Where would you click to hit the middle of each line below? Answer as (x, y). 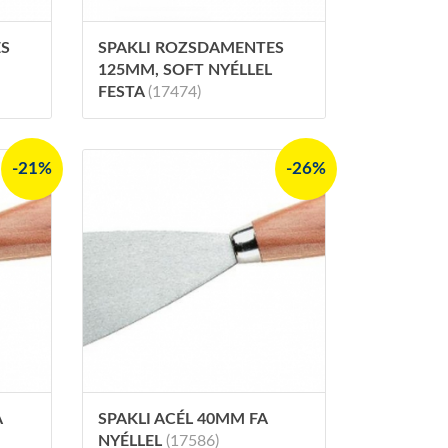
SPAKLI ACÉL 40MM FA (182, 418)
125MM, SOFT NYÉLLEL (184, 69)
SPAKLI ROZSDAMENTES (190, 47)
